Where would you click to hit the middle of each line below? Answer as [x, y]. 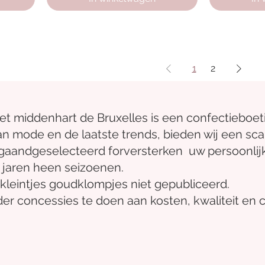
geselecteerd [69, 151]
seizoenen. [94, 167]
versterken [153, 151]
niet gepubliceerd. [180, 184]
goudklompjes [88, 184]
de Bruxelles [114, 117]
